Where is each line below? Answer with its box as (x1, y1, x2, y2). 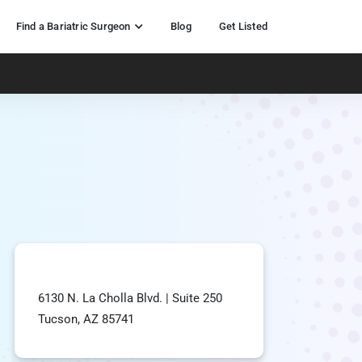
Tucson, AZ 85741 (38, 311, 134, 326)
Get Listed (219, 20, 267, 32)
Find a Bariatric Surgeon (15, 20, 131, 32)
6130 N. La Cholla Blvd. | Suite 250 (38, 290, 222, 305)
